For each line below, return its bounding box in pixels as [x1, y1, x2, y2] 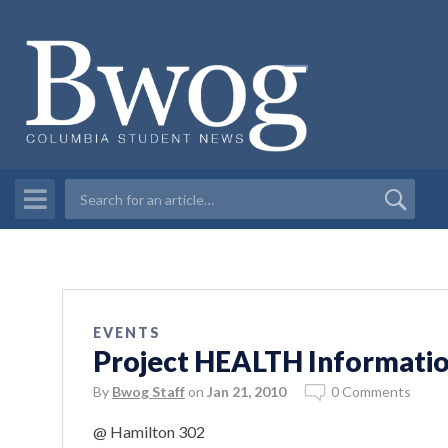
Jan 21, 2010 [207, 383, 286, 401]
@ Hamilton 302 [93, 422, 205, 442]
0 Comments [331, 383, 411, 401]
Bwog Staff [112, 383, 185, 401]
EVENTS [93, 324, 161, 342]
